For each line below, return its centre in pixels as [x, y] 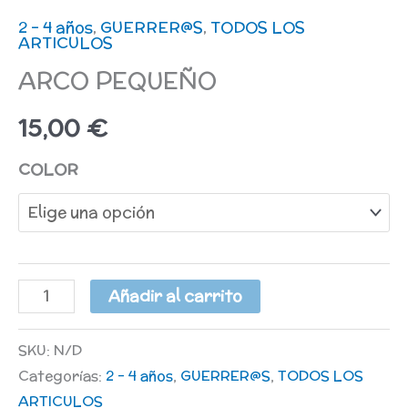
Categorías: [62, 375]
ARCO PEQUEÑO [117, 81]
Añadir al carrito [175, 296]
